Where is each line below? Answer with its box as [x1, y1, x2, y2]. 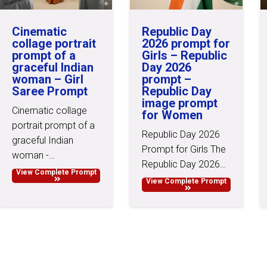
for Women [142, 107, 203, 122]
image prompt [142, 95, 218, 110]
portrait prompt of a [12, 119, 95, 131]
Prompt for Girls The [142, 143, 226, 155]
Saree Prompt [12, 83, 88, 98]
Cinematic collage [12, 104, 87, 116]
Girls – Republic [142, 48, 228, 63]
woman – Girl [12, 72, 83, 86]
